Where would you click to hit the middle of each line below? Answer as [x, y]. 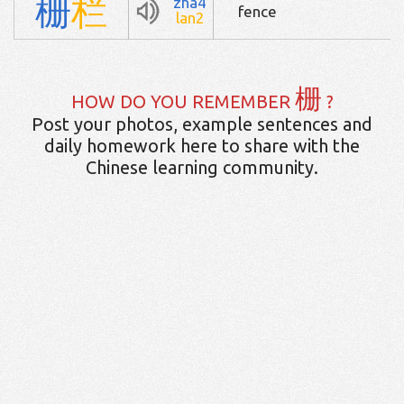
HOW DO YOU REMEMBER [183, 102]
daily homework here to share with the [202, 146]
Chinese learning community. [202, 168]
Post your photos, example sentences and [202, 124]
